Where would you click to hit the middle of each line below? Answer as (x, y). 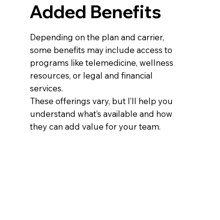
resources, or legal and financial (92, 75)
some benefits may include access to (101, 50)
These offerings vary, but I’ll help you (102, 101)
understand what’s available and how (101, 113)
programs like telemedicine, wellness (102, 62)
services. (47, 88)
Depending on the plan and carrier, (97, 37)
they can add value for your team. (96, 126)
